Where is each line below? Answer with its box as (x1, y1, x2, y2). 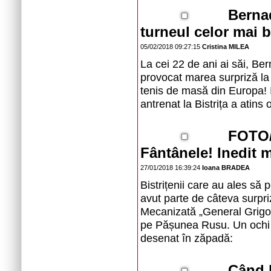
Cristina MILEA (202, 43, 249, 50)
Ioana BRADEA (202, 164, 250, 171)
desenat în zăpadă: (140, 232, 233, 244)
